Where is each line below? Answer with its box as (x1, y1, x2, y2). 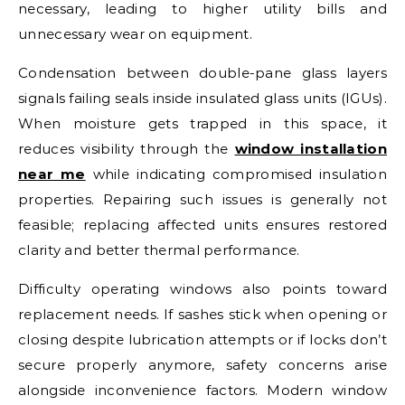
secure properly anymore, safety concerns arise (18, 355, 387, 373)
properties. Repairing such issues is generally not (18, 190, 387, 208)
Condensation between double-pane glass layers (18, 63, 387, 81)
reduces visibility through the (18, 139, 235, 157)
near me (18, 165, 86, 183)
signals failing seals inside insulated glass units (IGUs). (18, 89, 387, 107)
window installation (234, 139, 387, 157)
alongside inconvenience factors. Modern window (18, 381, 387, 399)
